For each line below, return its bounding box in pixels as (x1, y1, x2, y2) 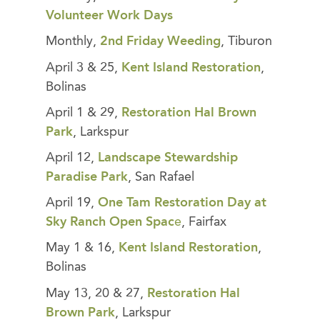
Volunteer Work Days (46, 9, 173, 23)
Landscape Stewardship (98, 151, 238, 165)
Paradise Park (46, 171, 128, 184)
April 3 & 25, (46, 61, 121, 74)
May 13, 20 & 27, (46, 286, 147, 300)
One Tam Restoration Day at (98, 196, 266, 210)
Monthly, (46, 35, 100, 49)
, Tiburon (221, 35, 272, 49)
